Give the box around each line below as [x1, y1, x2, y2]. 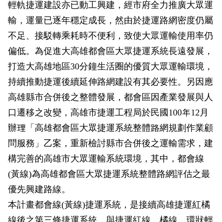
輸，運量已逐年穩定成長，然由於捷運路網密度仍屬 [8, 15, 213, 25]
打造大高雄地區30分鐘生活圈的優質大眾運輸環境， [8, 61, 213, 71]
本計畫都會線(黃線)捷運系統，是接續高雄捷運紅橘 [8, 200, 210, 210]
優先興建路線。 [8, 184, 70, 194]
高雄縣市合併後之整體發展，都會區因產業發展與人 [8, 92, 213, 102]
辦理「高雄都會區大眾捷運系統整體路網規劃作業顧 [8, 123, 213, 133]
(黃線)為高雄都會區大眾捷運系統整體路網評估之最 [8, 169, 210, 179]
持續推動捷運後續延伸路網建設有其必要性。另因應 [8, 77, 213, 87]
